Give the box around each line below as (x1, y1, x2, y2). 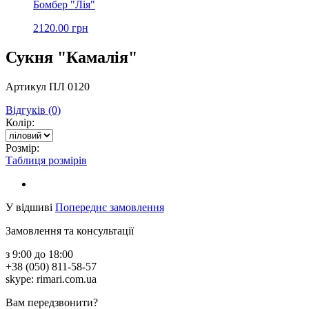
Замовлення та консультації (6, 224, 134, 237)
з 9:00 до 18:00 (6, 248, 73, 260)
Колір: (6, 116, 34, 128)
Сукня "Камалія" (6, 48, 137, 66)
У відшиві (6, 201, 52, 213)
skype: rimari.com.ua (6, 272, 97, 285)
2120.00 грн (33, 22, 88, 34)
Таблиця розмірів (6, 154, 87, 166)
